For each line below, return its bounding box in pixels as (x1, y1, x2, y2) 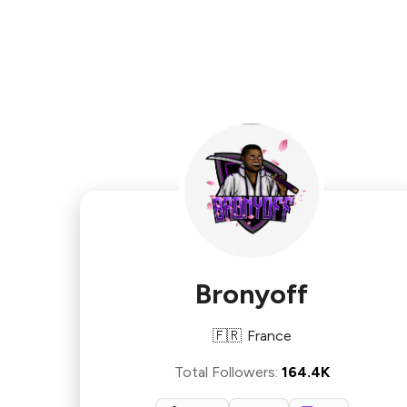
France (246, 327, 292, 344)
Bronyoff (195, 277, 309, 311)
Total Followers (174, 363, 275, 381)
